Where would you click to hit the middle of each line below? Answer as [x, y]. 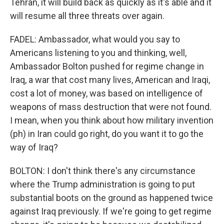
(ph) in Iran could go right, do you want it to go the [107, 134]
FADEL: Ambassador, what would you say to [95, 39]
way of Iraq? [34, 147]
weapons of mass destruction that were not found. [111, 107]
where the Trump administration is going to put [102, 184]
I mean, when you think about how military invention [112, 120]
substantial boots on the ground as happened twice [111, 198]
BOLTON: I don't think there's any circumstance [103, 171]
